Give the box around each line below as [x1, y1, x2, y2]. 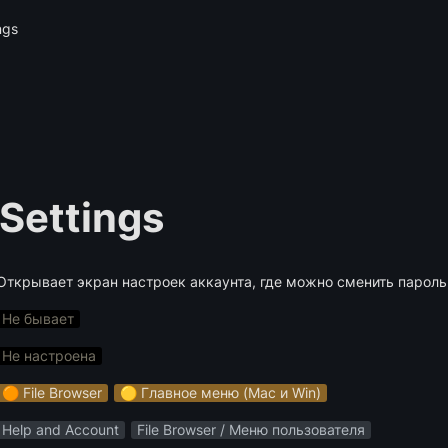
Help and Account [2, 421, 119, 438]
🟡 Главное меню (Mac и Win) [120, 384, 321, 401]
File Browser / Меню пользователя [137, 421, 365, 438]
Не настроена [2, 347, 96, 364]
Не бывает [2, 310, 74, 327]
